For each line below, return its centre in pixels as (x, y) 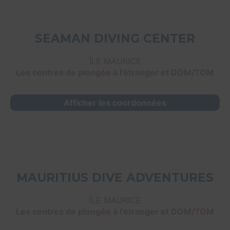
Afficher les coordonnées (115, 103)
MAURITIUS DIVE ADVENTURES (115, 178)
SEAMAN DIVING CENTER (115, 39)
